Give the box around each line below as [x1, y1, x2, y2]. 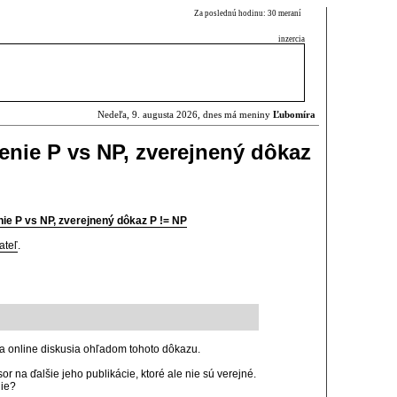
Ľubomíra [273, 110, 315, 120]
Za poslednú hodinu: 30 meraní [194, 9, 305, 18]
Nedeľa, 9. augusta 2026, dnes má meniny [97, 110, 273, 120]
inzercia [278, 35, 305, 43]
